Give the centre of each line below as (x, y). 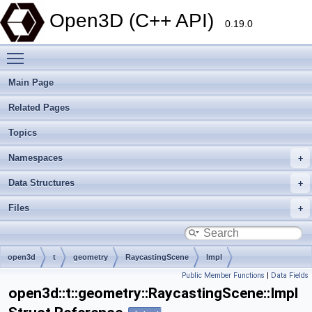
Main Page (31, 83)
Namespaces (36, 158)
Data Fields (290, 275)
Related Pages (39, 108)
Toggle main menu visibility (91, 51)
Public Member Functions (223, 275)
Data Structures (41, 183)
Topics (23, 133)
